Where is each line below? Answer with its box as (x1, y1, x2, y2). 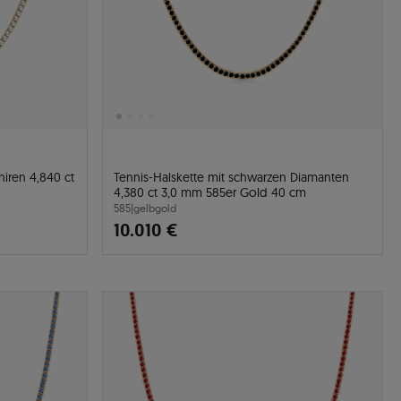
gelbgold (133, 201, 176, 215)
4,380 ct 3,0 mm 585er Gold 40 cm (114, 184, 306, 200)
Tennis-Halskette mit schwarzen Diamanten (114, 169, 349, 185)
